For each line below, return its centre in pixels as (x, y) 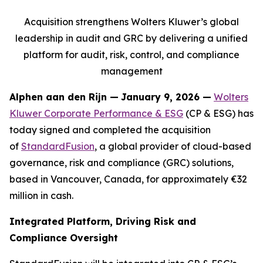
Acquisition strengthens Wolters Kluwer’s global (131, 22)
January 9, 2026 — (166, 97)
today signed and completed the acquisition (110, 130)
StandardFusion (58, 146)
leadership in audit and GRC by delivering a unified (131, 38)
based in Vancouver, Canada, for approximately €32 (128, 179)
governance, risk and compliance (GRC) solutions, (122, 163)
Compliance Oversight (64, 238)
